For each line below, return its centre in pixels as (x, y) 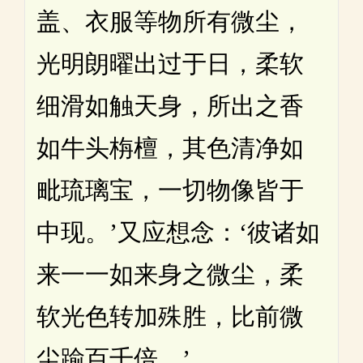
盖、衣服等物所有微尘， (170, 21)
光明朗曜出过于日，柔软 (170, 63)
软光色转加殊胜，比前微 (170, 316)
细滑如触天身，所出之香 (170, 105)
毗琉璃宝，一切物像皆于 (170, 190)
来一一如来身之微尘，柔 (170, 274)
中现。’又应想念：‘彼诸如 (178, 232)
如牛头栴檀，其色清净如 (170, 147)
